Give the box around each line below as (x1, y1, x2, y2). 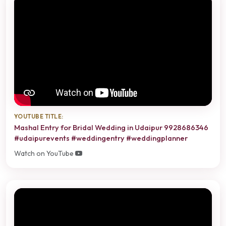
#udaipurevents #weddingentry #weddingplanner (14, 133, 188, 143)
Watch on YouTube (14, 149, 75, 158)
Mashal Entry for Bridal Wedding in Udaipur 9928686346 (14, 123, 208, 133)
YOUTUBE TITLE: (14, 112, 64, 121)
